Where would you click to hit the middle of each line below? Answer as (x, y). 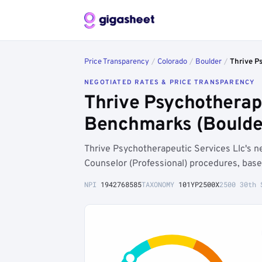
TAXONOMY (160, 184)
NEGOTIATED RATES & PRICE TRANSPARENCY (170, 82)
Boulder (208, 62)
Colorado (172, 62)
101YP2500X (199, 184)
